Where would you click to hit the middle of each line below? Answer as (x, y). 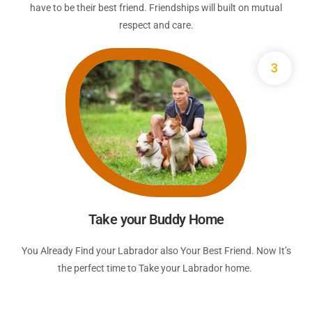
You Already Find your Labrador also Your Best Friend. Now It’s (156, 251)
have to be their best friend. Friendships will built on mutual (156, 8)
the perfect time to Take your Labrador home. (156, 268)
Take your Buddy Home (156, 220)
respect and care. (156, 25)
